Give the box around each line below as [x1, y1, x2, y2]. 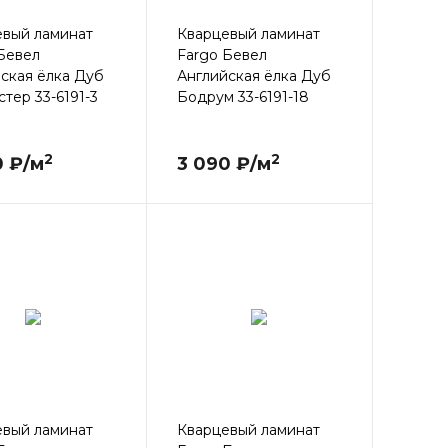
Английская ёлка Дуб [176, 67, 331, 86]
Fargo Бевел [176, 46, 267, 65]
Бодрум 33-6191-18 [176, 88, 309, 107]
